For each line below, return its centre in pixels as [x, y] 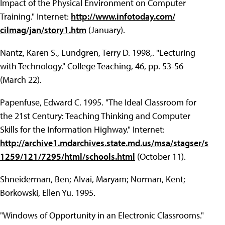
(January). [106, 30]
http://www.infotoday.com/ [123, 17]
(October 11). [160, 157]
